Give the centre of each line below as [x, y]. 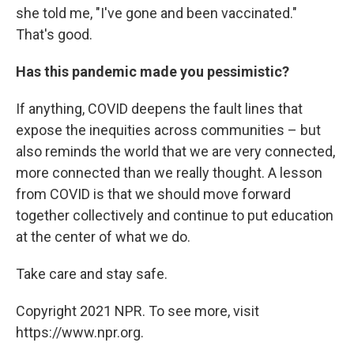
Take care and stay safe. [92, 273]
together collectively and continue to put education [175, 215]
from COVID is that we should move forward [153, 194]
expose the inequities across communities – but [168, 130]
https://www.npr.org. [80, 332]
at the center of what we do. [103, 236]
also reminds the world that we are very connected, [175, 151]
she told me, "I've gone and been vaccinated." [156, 13]
